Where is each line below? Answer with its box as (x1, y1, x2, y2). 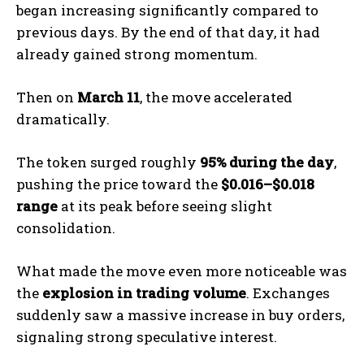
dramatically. (16, 110, 110, 129)
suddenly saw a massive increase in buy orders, (16, 305, 344, 325)
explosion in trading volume (42, 284, 246, 303)
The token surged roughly (16, 153, 200, 172)
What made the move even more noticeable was (16, 262, 347, 281)
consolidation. (16, 219, 115, 238)
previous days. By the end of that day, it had (16, 23, 320, 42)
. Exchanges (246, 284, 330, 303)
